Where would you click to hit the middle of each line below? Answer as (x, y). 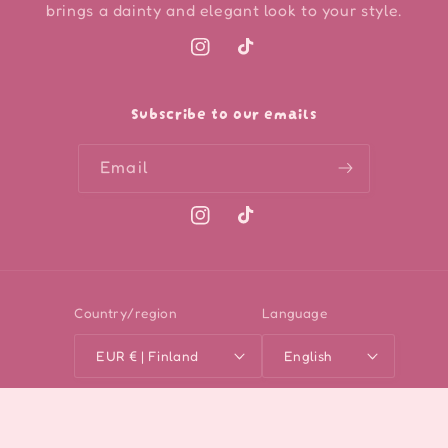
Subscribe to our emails (224, 111)
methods (68, 433)
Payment (69, 406)
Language (294, 313)
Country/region (126, 313)
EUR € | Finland (164, 355)
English (307, 355)
